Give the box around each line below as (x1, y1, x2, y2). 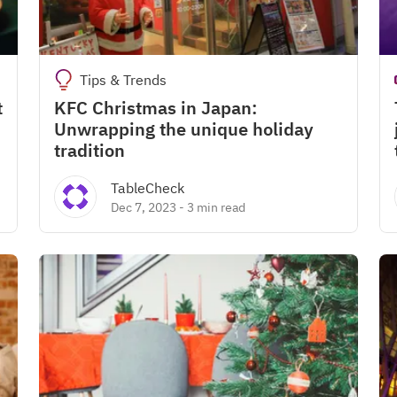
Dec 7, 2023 (111, 199, 176, 215)
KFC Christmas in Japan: (54, 96, 257, 120)
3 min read (187, 199, 245, 215)
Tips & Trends (79, 71, 167, 89)
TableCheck (111, 179, 184, 197)
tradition (54, 138, 125, 162)
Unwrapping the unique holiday (54, 117, 313, 141)
